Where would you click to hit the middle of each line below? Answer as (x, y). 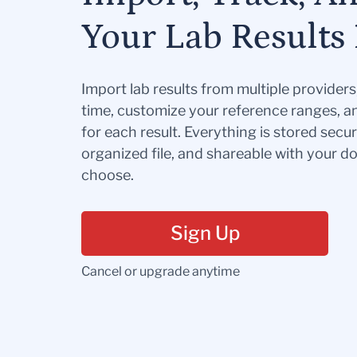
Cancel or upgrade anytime (161, 272)
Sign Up (205, 233)
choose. (108, 175)
